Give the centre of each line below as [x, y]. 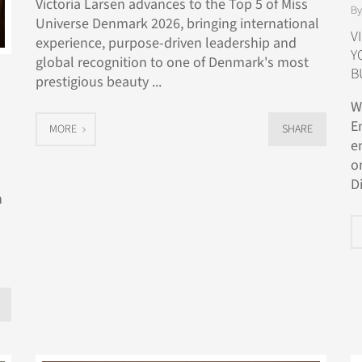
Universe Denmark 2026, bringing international [177, 24]
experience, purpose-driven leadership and [166, 43]
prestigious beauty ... [99, 82]
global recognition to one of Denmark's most [172, 63]
